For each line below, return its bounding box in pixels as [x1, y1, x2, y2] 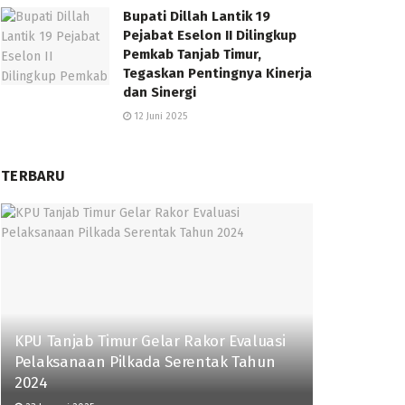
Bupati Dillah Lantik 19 [123, 8, 270, 24]
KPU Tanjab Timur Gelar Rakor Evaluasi [14, 331, 286, 351]
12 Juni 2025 [131, 110, 187, 122]
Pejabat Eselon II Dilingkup [123, 27, 297, 43]
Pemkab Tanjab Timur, [123, 46, 261, 62]
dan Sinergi [123, 84, 196, 100]
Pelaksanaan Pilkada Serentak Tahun [14, 352, 276, 372]
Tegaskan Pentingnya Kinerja [123, 65, 312, 81]
